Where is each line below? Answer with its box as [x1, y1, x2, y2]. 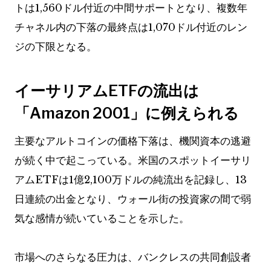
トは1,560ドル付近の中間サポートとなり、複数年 [15, 2, 247, 15]
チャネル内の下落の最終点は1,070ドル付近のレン [15, 21, 247, 34]
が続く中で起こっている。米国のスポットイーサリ [15, 154, 251, 168]
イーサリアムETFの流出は [15, 81, 199, 100]
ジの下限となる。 [15, 41, 97, 54]
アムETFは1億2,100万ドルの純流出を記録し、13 [15, 174, 247, 187]
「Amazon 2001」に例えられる [15, 103, 239, 122]
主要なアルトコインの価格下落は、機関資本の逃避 [15, 135, 251, 148]
